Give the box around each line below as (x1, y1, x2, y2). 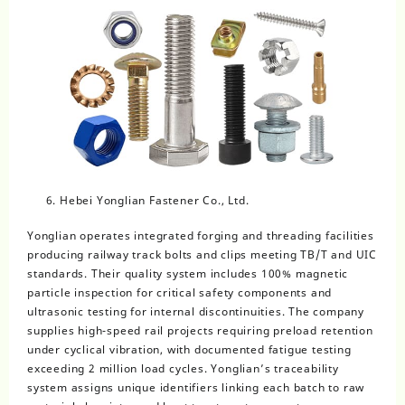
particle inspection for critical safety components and (27, 285, 333, 301)
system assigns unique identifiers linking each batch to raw (27, 380, 365, 396)
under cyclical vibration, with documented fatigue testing (27, 342, 352, 358)
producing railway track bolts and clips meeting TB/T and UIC (27, 247, 377, 263)
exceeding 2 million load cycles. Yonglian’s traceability (27, 361, 339, 377)
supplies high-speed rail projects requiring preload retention (27, 323, 373, 339)
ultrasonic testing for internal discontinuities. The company (27, 304, 364, 320)
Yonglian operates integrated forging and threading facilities (27, 228, 374, 244)
